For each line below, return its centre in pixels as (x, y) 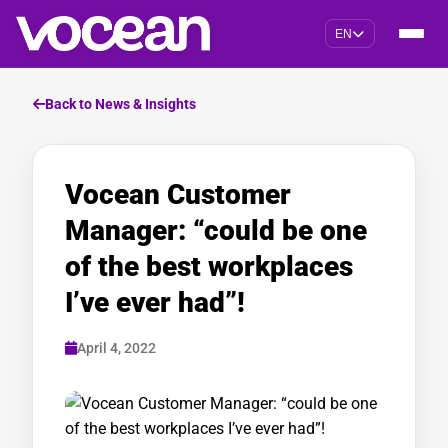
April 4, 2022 (116, 348)
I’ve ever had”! (155, 302)
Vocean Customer (178, 194)
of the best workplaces (209, 266)
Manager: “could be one (216, 230)
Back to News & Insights (120, 104)
